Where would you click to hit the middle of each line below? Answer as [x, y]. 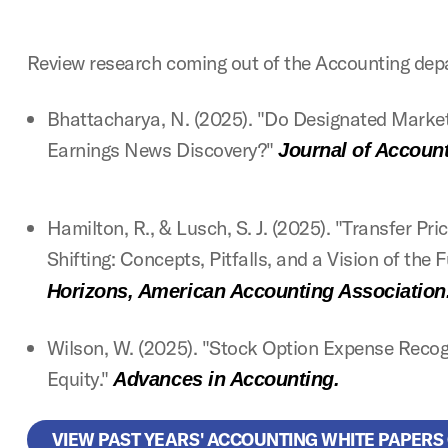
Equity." [80, 378]
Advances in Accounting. [226, 379]
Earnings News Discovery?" [162, 149]
